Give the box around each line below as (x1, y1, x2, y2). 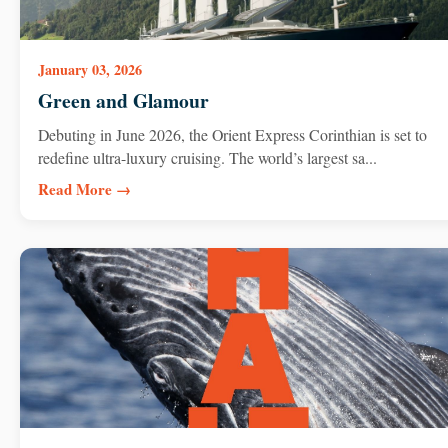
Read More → (37, 177, 131, 200)
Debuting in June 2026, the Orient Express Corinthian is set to (37, 123, 427, 145)
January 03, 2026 (37, 59, 142, 80)
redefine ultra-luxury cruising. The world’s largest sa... (37, 146, 377, 168)
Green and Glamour (37, 86, 209, 116)
